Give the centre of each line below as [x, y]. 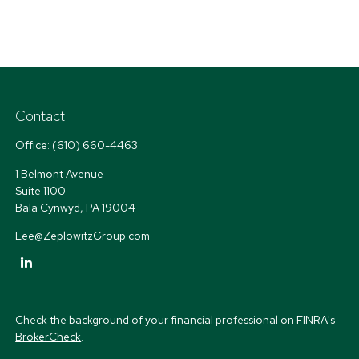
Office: [34, 145]
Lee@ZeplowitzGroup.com [83, 236]
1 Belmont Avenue [60, 174]
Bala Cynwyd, [50, 208]
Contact [40, 116]
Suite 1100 [41, 191]
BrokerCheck [48, 337]
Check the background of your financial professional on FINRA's [175, 320]
